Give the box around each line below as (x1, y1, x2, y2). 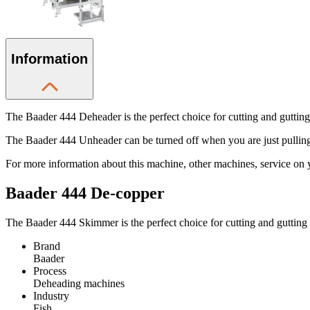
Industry (33, 289, 69, 302)
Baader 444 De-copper (6, 183, 165, 202)
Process (33, 264, 66, 277)
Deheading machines (33, 277, 125, 289)
